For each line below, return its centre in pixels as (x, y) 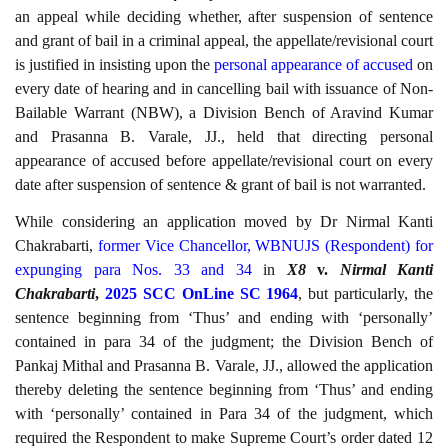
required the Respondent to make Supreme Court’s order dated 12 (224, 437)
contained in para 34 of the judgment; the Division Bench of (224, 341)
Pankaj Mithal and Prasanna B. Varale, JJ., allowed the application (224, 365)
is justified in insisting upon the (114, 65)
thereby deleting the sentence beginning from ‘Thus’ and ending (224, 389)
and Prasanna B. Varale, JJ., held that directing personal (224, 137)
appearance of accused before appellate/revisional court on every (224, 161)
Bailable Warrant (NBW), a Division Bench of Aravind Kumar (224, 113)
